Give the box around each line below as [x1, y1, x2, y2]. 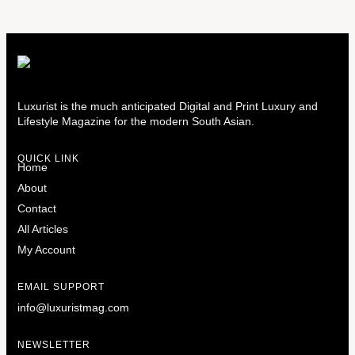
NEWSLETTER [17, 339, 90, 350]
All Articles [17, 223, 68, 235]
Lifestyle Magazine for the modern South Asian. [17, 115, 254, 128]
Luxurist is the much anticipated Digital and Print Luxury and [17, 100, 318, 113]
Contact [17, 202, 56, 215]
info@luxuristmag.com [17, 301, 129, 314]
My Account [17, 243, 75, 256]
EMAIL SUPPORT [17, 281, 105, 292]
